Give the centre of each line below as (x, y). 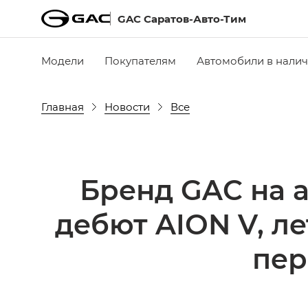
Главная (63, 106)
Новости (127, 106)
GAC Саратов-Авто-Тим (182, 19)
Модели (63, 60)
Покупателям (140, 60)
